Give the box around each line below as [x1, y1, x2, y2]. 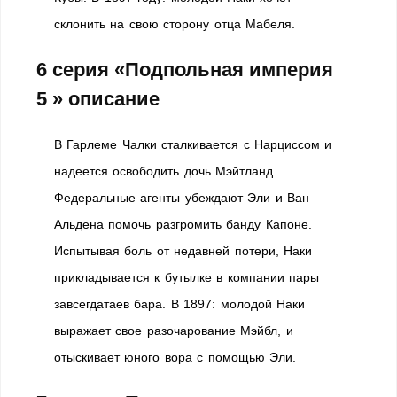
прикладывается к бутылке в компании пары [54, 270, 319, 284]
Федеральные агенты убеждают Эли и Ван [54, 191, 309, 205]
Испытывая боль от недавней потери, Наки [54, 244, 312, 258]
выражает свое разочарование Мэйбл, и [54, 323, 293, 338]
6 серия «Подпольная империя [36, 58, 333, 81]
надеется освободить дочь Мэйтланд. [54, 164, 277, 178]
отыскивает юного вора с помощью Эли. [54, 350, 296, 364]
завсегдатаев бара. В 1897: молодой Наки [54, 297, 305, 311]
